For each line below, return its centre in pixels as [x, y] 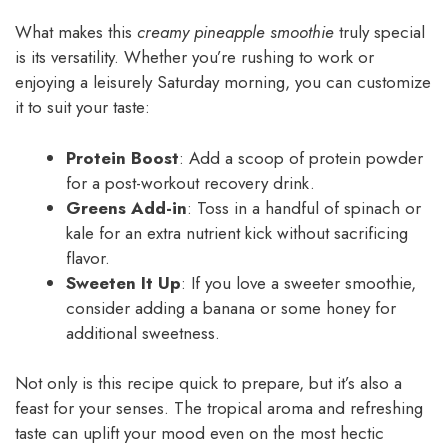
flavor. [88, 257]
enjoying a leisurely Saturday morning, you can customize [223, 82]
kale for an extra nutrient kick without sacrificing [237, 232]
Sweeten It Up [123, 282]
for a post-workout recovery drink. [190, 182]
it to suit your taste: [82, 107]
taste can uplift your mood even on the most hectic [199, 433]
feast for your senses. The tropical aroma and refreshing [219, 408]
